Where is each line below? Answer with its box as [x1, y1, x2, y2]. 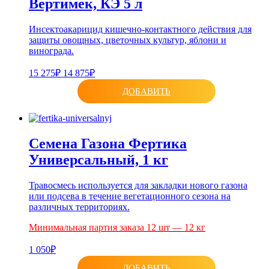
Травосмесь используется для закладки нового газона [29, 180, 247, 191]
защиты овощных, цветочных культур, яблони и [29, 35, 226, 46]
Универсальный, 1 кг [29, 152, 168, 168]
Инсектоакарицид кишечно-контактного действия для [29, 24, 252, 35]
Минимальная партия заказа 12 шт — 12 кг [29, 222, 205, 233]
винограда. [29, 46, 74, 56]
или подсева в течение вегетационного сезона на [29, 191, 231, 202]
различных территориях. [29, 202, 130, 213]
